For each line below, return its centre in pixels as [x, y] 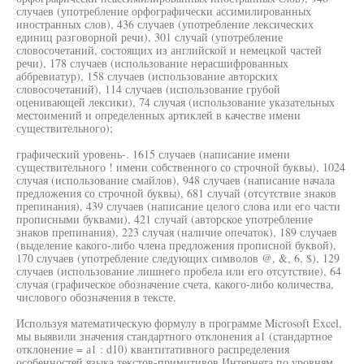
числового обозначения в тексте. [96, 297]
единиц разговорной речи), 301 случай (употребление [149, 37]
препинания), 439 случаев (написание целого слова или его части [178, 206]
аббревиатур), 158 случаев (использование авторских [147, 76]
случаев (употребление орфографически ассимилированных [164, 11]
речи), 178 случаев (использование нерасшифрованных [152, 63]
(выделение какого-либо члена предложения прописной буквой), [176, 245]
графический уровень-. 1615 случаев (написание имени [153, 154]
